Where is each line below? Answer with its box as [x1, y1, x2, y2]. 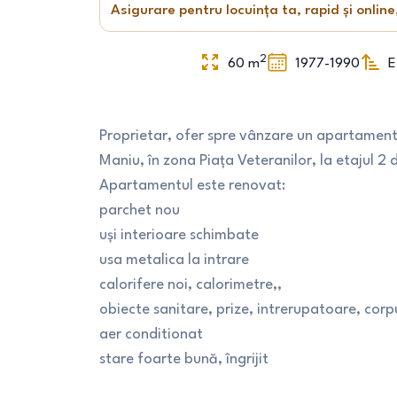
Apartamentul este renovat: [99, 178, 285, 193]
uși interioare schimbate [99, 228, 259, 243]
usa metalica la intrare [99, 253, 249, 268]
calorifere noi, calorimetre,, [99, 277, 282, 292]
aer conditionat [99, 327, 203, 342]
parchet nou [99, 203, 180, 218]
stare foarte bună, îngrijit [99, 352, 269, 367]
